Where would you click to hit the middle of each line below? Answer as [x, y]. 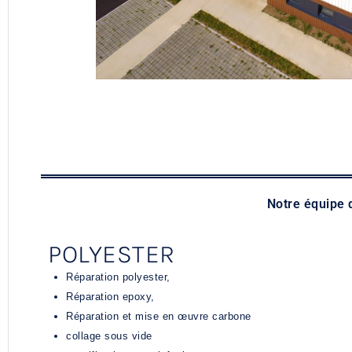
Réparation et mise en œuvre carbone [159, 317]
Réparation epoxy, [110, 297]
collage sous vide [109, 336]
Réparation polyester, [118, 277]
